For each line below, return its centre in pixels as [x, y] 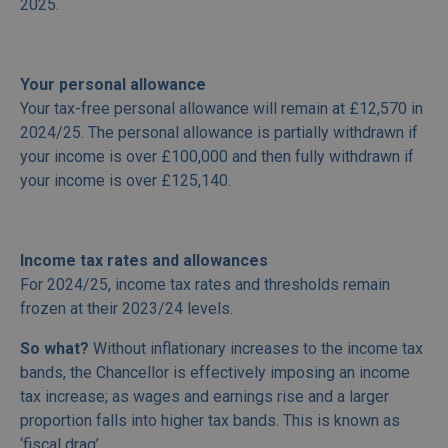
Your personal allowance [113, 85]
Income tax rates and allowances [144, 261]
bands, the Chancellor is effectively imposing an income [215, 373]
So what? [54, 349]
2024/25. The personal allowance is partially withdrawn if [219, 133]
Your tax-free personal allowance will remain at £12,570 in [221, 109]
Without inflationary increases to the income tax [256, 349]
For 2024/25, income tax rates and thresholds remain [205, 285]
